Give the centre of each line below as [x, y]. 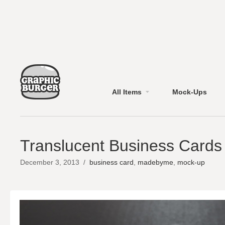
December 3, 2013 [52, 162]
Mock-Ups [190, 92]
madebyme [155, 162]
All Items [127, 92]
